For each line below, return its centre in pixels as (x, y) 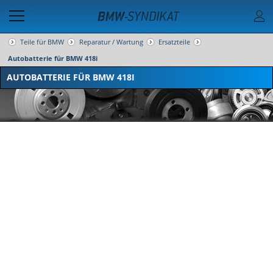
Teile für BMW (42, 42)
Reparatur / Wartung (111, 42)
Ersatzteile (174, 42)
